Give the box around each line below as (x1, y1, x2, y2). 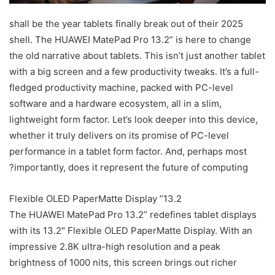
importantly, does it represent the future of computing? (14, 161, 248, 173)
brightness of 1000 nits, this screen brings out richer (9, 256, 237, 268)
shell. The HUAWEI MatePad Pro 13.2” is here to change (9, 33, 251, 45)
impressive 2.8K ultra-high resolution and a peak (9, 240, 220, 252)
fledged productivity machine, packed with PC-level (9, 81, 233, 93)
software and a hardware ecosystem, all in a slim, (9, 97, 222, 109)
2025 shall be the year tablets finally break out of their (9, 17, 219, 29)
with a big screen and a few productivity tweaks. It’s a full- (9, 65, 259, 77)
